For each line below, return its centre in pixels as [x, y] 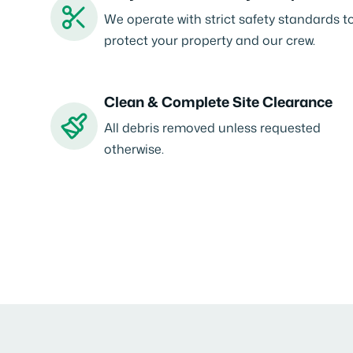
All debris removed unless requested [212, 128]
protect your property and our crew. [210, 40]
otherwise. [134, 149]
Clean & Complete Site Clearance [218, 102]
